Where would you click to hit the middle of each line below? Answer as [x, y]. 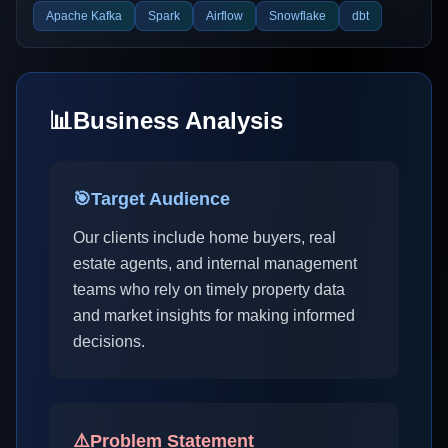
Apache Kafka [84, 16]
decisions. [109, 341]
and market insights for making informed [214, 315]
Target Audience [160, 199]
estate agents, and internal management [215, 263]
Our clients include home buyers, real [204, 237]
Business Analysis [178, 120]
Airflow [224, 16]
